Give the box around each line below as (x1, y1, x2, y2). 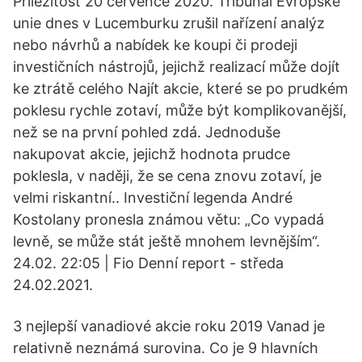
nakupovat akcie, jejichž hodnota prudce (13, 145, 290, 162)
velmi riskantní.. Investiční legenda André (13, 189, 293, 206)
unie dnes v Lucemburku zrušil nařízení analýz (13, 15, 325, 32)
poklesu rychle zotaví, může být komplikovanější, (13, 102, 347, 119)
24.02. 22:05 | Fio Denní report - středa (13, 255, 284, 271)
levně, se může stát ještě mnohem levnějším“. (13, 233, 320, 250)
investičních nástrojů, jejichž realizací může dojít (13, 58, 340, 75)
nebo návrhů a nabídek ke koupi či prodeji (13, 36, 297, 53)
